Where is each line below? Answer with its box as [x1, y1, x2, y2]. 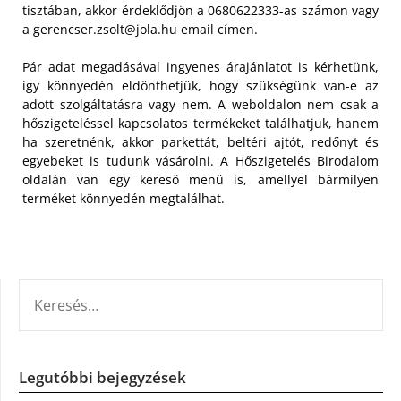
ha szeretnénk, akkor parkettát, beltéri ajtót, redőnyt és [22, 132, 379, 150]
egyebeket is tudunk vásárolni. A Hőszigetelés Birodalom [22, 151, 379, 169]
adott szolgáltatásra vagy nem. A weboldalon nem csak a [22, 95, 379, 113]
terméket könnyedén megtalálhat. [22, 189, 225, 207]
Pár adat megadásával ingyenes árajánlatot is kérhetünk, [22, 57, 379, 75]
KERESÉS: [18, 279, 73, 298]
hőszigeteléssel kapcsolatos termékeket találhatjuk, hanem [22, 114, 379, 132]
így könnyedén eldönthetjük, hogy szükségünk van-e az [22, 76, 379, 94]
